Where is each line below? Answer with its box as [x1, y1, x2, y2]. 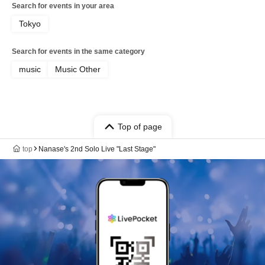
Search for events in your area [12, 1, 114, 10]
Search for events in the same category [12, 47, 145, 56]
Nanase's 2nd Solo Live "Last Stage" [38, 144, 156, 153]
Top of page [117, 121, 162, 131]
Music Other [55, 64, 101, 74]
